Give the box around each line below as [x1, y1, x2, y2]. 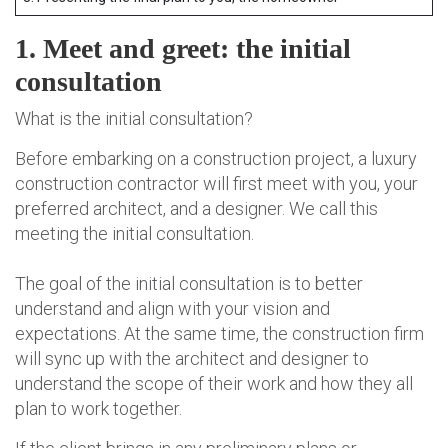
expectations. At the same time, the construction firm [15, 323, 424, 345]
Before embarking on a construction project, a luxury [15, 148, 417, 170]
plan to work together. [15, 398, 182, 420]
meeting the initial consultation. [15, 223, 254, 245]
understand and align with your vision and [15, 298, 330, 320]
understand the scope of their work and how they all [15, 373, 413, 395]
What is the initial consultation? [15, 108, 253, 130]
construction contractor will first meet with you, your [15, 173, 418, 195]
